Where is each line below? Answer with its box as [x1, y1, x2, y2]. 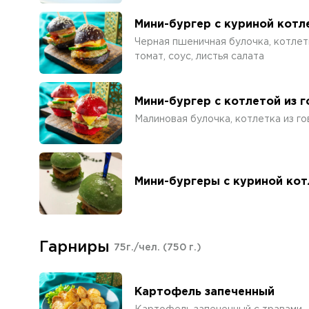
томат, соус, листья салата [134, 52, 264, 61]
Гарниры [39, 241, 110, 255]
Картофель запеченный [134, 287, 275, 297]
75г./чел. [114, 243, 163, 252]
